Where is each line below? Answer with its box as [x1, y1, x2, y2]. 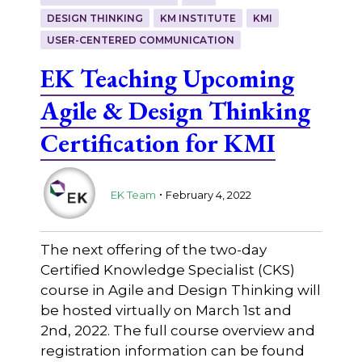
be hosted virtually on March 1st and [40, 301, 292, 318]
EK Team [110, 188, 156, 202]
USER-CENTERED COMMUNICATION [46, 33, 234, 46]
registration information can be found [40, 342, 305, 359]
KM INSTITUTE [159, 11, 236, 24]
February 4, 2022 [165, 188, 251, 202]
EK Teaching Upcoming [40, 61, 294, 95]
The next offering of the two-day [40, 241, 267, 258]
